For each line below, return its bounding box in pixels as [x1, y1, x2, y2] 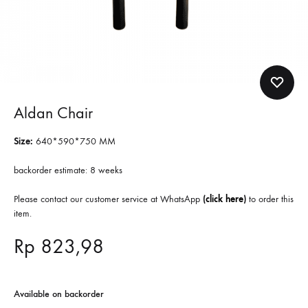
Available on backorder [14, 288, 104, 300]
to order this [246, 193, 294, 205]
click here [206, 193, 243, 205]
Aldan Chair [14, 103, 93, 122]
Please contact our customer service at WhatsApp [14, 193, 203, 205]
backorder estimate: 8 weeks [14, 164, 122, 176]
